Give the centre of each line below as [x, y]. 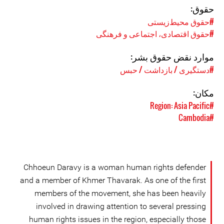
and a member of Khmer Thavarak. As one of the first [113, 180]
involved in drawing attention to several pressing [121, 206]
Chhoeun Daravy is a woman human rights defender [115, 167]
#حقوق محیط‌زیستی [181, 21]
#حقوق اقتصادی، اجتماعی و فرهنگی [155, 33]
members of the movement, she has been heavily [120, 193]
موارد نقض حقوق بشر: [172, 56]
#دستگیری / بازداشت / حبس [167, 69]
